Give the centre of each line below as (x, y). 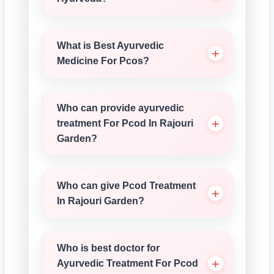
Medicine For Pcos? (103, 61)
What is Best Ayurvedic (110, 46)
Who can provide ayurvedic (120, 108)
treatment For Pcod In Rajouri (125, 123)
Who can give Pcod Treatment (126, 186)
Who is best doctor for (108, 248)
